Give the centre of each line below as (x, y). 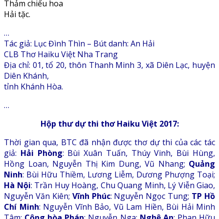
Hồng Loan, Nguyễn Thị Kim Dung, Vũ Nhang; (96, 164)
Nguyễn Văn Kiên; (38, 196)
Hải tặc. (17, 14)
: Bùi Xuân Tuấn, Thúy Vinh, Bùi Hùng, (139, 153)
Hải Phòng (41, 153)
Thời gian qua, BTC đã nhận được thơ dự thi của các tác (109, 142)
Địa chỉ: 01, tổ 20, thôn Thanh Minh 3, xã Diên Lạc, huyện (109, 65)
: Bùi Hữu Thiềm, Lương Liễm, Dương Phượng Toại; (119, 175)
